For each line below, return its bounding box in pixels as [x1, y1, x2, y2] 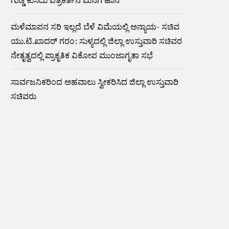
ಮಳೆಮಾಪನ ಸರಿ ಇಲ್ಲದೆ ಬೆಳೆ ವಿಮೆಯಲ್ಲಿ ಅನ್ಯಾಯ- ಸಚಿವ [11, 21, 179, 32]
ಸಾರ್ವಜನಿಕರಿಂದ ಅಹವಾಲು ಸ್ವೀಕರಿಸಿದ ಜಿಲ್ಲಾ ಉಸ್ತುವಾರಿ [11, 76, 178, 87]
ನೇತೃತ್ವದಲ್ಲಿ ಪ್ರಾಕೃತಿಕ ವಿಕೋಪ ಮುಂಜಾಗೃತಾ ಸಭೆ [11, 50, 153, 61]
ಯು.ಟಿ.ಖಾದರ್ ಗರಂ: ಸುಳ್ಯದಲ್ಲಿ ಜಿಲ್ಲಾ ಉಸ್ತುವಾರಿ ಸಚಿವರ [11, 35, 182, 47]
